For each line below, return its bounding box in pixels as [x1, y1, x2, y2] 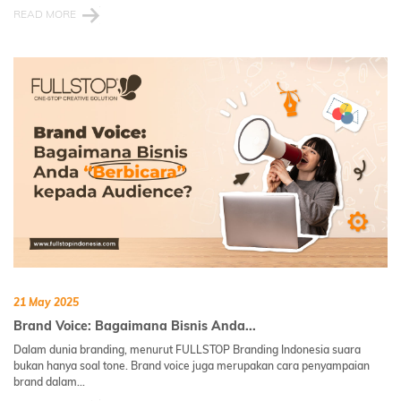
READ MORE [13, 7, 76, 21]
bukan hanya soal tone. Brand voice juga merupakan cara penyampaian [13, 359, 370, 373]
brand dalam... [13, 375, 85, 389]
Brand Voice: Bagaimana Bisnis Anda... [13, 318, 256, 335]
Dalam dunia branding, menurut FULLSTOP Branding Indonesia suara [13, 343, 361, 357]
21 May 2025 [13, 295, 79, 310]
